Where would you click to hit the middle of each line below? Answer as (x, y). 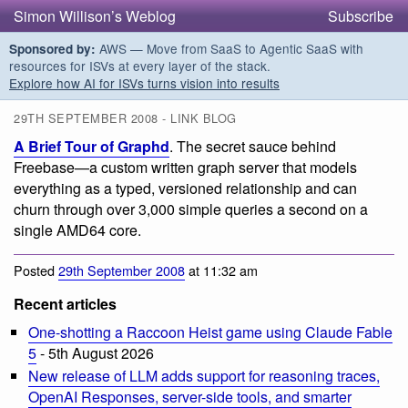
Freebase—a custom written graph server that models (185, 168)
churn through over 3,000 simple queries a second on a (191, 209)
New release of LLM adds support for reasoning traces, (204, 375)
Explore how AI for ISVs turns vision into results (144, 83)
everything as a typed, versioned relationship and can (185, 189)
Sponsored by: (52, 49)
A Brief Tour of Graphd (92, 147)
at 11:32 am (221, 270)
